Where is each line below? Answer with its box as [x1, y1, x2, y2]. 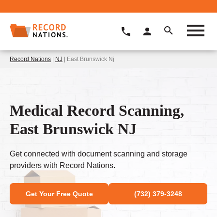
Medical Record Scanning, [10, 101, 184, 119]
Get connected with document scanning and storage [10, 150, 187, 158]
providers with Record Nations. [10, 161, 115, 170]
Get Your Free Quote [25, 190, 93, 198]
